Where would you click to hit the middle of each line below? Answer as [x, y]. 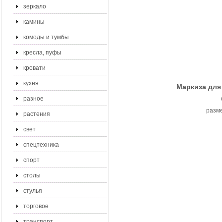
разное [33, 99]
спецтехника [41, 145]
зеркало [35, 6]
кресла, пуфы [42, 53]
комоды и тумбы [46, 37]
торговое [36, 206]
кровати [34, 68]
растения [37, 114]
